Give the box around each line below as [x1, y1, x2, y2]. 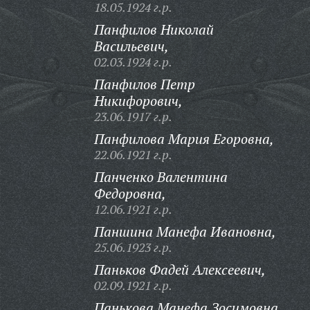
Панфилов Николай [93, 20, 214, 39]
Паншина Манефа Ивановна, [93, 222, 276, 241]
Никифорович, [93, 91, 183, 110]
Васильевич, [93, 37, 169, 55]
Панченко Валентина [93, 167, 228, 186]
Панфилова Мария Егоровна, [93, 129, 274, 148]
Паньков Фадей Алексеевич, [93, 260, 266, 279]
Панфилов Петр [93, 75, 195, 93]
